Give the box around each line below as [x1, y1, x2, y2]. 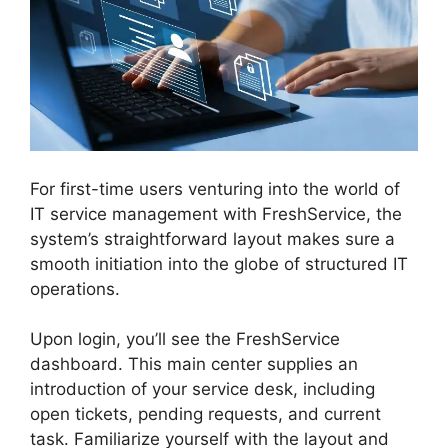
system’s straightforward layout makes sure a [30, 228, 395, 249]
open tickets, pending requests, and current [30, 404, 381, 425]
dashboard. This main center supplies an [30, 354, 358, 375]
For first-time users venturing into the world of [30, 178, 400, 199]
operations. [30, 278, 120, 299]
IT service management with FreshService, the [30, 203, 402, 224]
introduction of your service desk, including [30, 379, 375, 400]
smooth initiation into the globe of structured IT [30, 253, 408, 274]
